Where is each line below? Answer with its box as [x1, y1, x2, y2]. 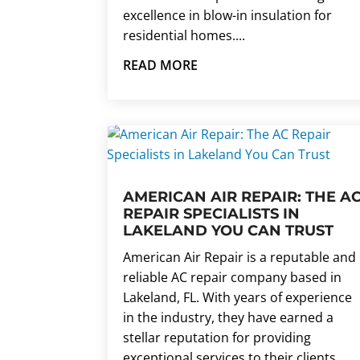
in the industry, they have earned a [123, 309, 334, 327]
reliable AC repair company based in [123, 268, 342, 287]
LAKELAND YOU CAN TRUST [123, 222, 334, 240]
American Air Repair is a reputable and [123, 248, 357, 267]
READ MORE [123, 56, 198, 75]
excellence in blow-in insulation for [123, 6, 333, 25]
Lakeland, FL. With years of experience [123, 288, 353, 307]
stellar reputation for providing [123, 329, 312, 347]
